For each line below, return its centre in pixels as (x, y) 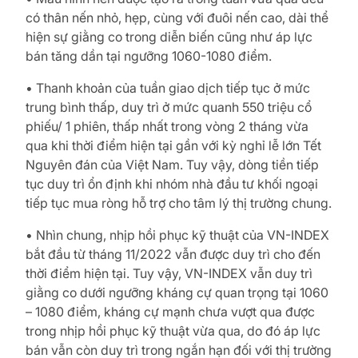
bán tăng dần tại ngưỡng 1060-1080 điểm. (149, 56)
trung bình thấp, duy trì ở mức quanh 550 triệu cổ (169, 107)
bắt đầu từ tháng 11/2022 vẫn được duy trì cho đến (173, 255)
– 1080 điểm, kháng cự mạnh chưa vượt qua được (170, 312)
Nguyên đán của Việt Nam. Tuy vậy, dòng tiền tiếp (172, 165)
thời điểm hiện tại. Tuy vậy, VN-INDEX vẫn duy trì (169, 274)
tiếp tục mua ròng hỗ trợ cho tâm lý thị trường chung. (179, 203)
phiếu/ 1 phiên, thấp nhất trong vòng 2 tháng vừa (167, 127)
